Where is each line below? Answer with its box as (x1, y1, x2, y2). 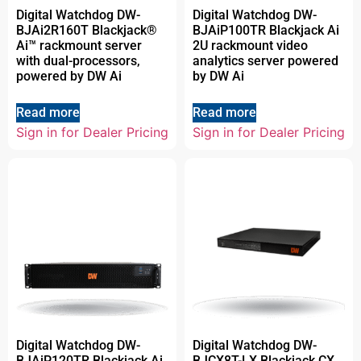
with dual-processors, (16, 52, 140, 68)
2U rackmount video (193, 37, 308, 53)
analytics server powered (193, 52, 338, 68)
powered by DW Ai (16, 68, 122, 84)
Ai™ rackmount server (16, 37, 142, 53)
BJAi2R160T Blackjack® (16, 22, 157, 38)
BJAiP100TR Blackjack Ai (193, 22, 339, 38)
